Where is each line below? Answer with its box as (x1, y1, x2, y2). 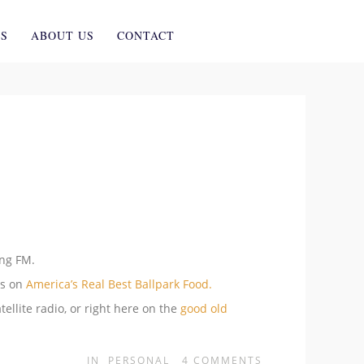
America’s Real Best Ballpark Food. (26, 275, 212, 292)
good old (180, 300, 227, 316)
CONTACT (116, 28, 175, 43)
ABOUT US (30, 28, 94, 43)
